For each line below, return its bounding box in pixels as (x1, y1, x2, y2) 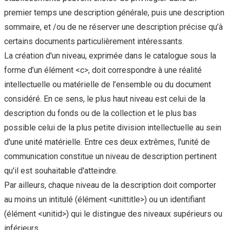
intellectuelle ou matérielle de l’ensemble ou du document (4, 80, 211, 90)
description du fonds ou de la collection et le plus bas (4, 108, 197, 119)
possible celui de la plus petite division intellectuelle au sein (4, 123, 221, 133)
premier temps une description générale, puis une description (4, 8, 224, 18)
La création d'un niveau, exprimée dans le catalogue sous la (4, 51, 216, 61)
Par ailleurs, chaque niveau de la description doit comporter (4, 180, 216, 190)
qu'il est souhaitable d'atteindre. (4, 166, 118, 176)
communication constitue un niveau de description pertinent (4, 151, 217, 162)
